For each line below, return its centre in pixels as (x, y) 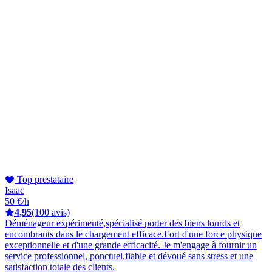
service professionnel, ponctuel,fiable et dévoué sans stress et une (129, 256)
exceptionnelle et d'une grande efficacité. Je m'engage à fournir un (131, 245)
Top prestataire (44, 179)
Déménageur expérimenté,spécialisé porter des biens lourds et (122, 223)
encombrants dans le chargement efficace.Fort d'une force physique (133, 234)
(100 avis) (51, 212)
